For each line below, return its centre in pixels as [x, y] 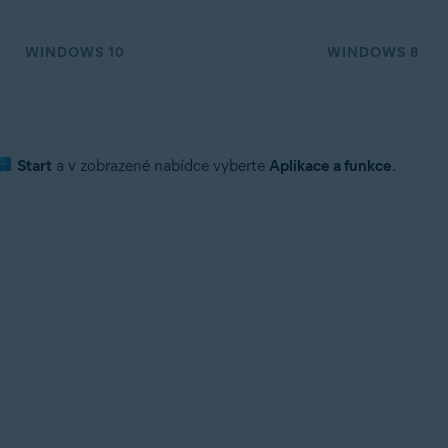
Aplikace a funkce [330, 165]
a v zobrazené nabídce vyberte [160, 165]
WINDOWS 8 [372, 52]
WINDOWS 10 [74, 52]
